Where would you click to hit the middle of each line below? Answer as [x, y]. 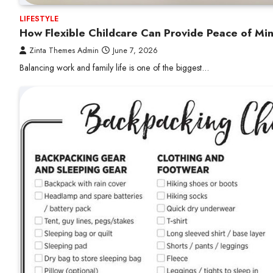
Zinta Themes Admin [64, 50]
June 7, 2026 [135, 50]
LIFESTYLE [39, 19]
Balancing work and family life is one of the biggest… [114, 68]
